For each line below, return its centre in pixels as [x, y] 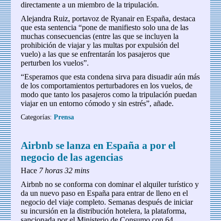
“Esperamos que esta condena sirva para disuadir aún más [110, 77]
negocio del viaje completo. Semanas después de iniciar [107, 202]
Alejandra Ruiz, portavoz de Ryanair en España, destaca [108, 19]
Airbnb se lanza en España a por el [98, 146]
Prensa [64, 117]
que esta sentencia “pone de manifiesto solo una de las [105, 28]
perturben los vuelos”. [55, 63]
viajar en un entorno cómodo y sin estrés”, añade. [97, 104]
